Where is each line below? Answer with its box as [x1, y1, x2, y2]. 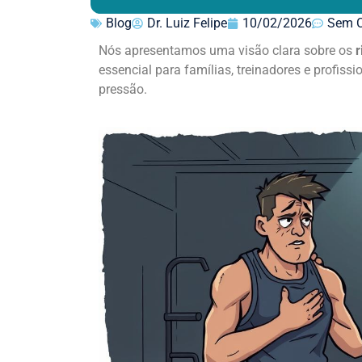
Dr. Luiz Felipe [147, 15, 227, 32]
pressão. [99, 82, 147, 98]
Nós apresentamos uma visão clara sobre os [99, 43, 356, 59]
